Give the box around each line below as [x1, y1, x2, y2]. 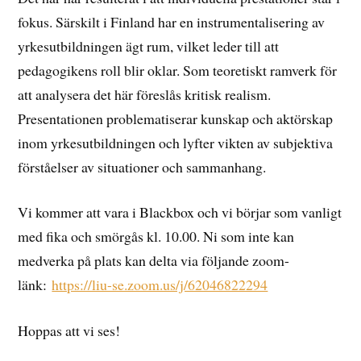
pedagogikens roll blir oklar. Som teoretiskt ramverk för [18, 60, 338, 80]
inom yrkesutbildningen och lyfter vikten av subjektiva [18, 132, 334, 152]
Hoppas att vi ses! [18, 321, 121, 341]
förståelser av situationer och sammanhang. [18, 156, 267, 176]
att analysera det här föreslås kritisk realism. [18, 84, 272, 104]
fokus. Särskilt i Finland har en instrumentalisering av [18, 11, 326, 31]
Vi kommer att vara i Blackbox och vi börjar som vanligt [18, 202, 342, 222]
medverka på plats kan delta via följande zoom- [18, 251, 290, 271]
